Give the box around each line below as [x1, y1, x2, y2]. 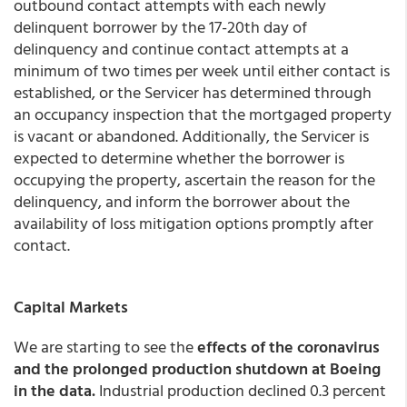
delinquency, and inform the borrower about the [14, 189, 350, 213]
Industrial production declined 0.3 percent [95, 378, 386, 402]
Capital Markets [14, 294, 128, 319]
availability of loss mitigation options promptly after [14, 211, 373, 235]
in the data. [14, 378, 95, 402]
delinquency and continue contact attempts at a [14, 36, 349, 61]
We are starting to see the [14, 334, 197, 359]
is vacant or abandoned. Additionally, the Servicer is [14, 124, 369, 148]
